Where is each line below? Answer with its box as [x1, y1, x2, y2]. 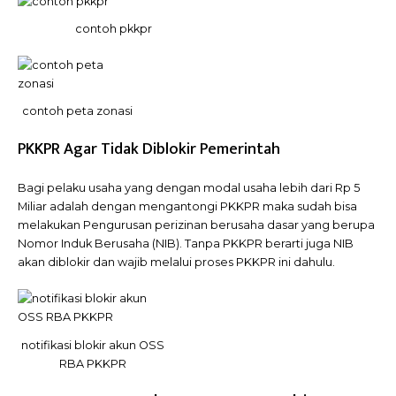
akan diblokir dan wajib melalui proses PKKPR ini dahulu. [18, 255, 335, 269]
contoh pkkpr [74, 22, 152, 36]
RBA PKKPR [58, 356, 126, 370]
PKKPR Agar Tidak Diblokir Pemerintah [18, 135, 280, 163]
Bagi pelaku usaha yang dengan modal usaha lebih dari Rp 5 [18, 181, 360, 194]
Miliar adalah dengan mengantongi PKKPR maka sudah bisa [18, 200, 357, 213]
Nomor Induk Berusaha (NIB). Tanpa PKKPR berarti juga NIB [18, 237, 354, 250]
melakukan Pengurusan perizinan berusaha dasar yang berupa [18, 218, 375, 232]
